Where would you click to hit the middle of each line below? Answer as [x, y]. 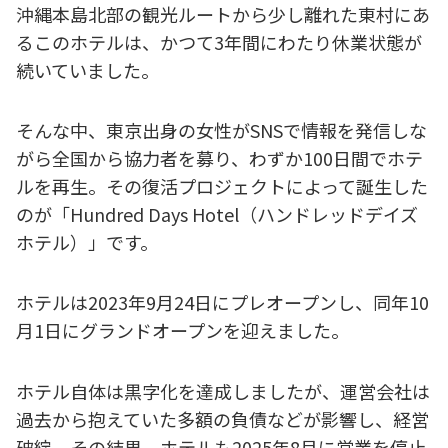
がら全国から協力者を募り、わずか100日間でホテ [219, 157]
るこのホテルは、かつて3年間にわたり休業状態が [219, 41]
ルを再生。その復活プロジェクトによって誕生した [222, 185]
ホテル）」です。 [87, 241]
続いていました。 [87, 69]
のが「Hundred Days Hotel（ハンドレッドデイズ [217, 213]
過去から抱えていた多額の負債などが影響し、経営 [222, 418]
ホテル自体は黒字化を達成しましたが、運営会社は [223, 390]
